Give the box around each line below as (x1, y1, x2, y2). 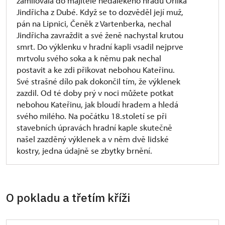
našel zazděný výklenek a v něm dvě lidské (17, 134, 169, 144)
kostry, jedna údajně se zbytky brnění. (17, 145, 154, 156)
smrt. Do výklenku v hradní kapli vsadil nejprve (17, 41, 183, 52)
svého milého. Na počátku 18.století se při (17, 110, 167, 121)
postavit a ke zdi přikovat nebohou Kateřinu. (17, 64, 175, 75)
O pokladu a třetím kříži (6, 190, 130, 205)
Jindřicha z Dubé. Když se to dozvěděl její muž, (17, 7, 183, 17)
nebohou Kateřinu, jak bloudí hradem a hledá (17, 99, 178, 109)
